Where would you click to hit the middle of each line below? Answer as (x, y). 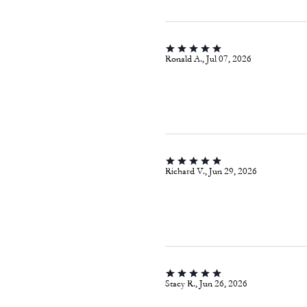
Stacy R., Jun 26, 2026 (206, 283)
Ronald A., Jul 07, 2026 (208, 59)
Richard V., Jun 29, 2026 (211, 171)
